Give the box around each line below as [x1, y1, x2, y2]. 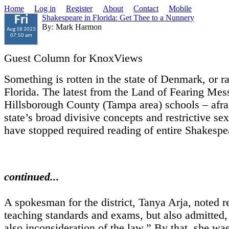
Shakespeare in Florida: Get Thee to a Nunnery [42, 13, 194, 22]
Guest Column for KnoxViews [4, 52, 143, 64]
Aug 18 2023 [6, 27, 36, 32]
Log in [34, 4, 56, 13]
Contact [133, 4, 158, 13]
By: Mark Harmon [42, 22, 102, 31]
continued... [4, 171, 59, 183]
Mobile [169, 4, 192, 13]
